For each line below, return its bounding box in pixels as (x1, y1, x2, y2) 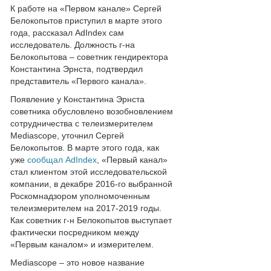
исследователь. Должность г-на (10, 40, 135, 50)
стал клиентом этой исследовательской (10, 167, 167, 177)
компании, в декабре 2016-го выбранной (10, 179, 172, 189)
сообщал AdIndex (27, 155, 97, 165)
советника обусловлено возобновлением (10, 106, 173, 116)
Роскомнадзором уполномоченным (10, 191, 150, 201)
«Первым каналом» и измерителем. (10, 240, 154, 249)
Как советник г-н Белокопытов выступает (10, 215, 172, 225)
